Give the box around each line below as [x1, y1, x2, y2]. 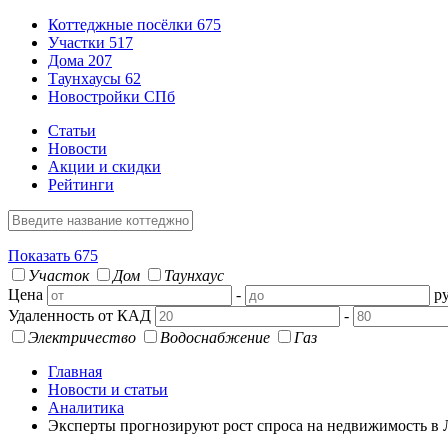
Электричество [28, 329, 136, 346]
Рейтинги [48, 176, 114, 193]
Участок [28, 267, 89, 284]
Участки [48, 34, 109, 51]
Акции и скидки [48, 158, 161, 175]
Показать [8, 247, 74, 264]
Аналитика [48, 399, 124, 416]
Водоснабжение [160, 329, 270, 346]
